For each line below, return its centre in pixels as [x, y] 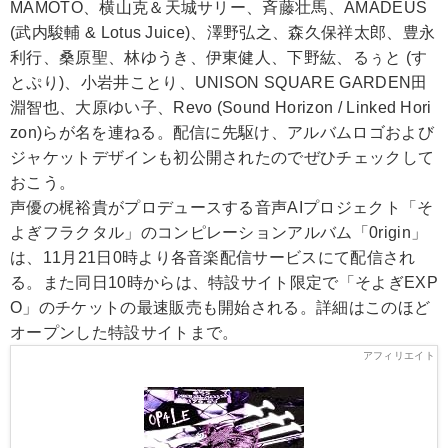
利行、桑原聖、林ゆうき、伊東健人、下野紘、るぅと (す [219, 57]
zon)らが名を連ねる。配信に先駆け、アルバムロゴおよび [222, 132]
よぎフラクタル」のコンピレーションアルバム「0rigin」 [219, 232]
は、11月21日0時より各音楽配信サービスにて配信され [213, 257]
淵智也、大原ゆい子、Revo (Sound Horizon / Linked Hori [221, 107]
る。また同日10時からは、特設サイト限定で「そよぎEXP [224, 282]
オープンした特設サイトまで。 [124, 332]
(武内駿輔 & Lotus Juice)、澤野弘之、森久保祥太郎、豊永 [223, 32]
